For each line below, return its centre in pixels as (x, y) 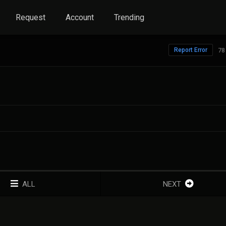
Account (80, 17)
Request (31, 17)
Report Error (191, 50)
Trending (129, 17)
